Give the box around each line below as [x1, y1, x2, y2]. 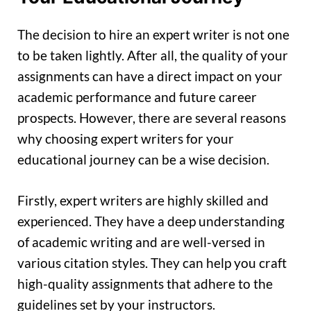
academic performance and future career [17, 89, 257, 106]
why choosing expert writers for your [17, 131, 234, 147]
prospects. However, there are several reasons [17, 110, 286, 126]
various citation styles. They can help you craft [17, 254, 287, 271]
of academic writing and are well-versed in [17, 233, 265, 250]
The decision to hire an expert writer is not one [17, 26, 289, 43]
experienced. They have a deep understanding [17, 212, 285, 229]
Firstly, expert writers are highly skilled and [17, 192, 269, 208]
